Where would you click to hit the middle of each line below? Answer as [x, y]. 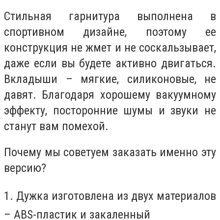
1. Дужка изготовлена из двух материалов [110, 196]
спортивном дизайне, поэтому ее [110, 32]
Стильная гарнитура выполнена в [110, 16]
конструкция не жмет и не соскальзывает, [110, 47]
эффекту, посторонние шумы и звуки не [110, 110]
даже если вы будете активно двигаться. [110, 63]
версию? [25, 168]
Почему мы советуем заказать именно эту [110, 152]
